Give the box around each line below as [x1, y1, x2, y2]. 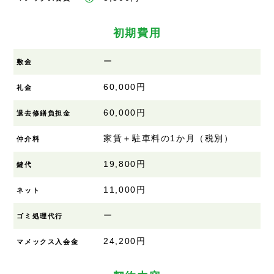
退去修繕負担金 [17, 109, 71, 117]
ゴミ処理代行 [17, 212, 64, 220]
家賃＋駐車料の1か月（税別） [103, 133, 234, 144]
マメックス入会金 [17, 237, 79, 245]
